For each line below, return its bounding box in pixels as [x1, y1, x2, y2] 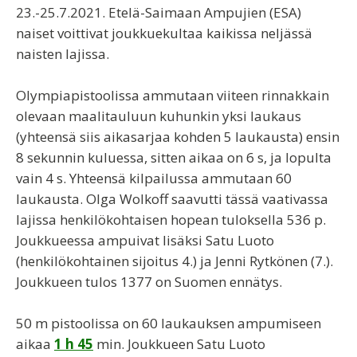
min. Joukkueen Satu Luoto [93, 335, 265, 353]
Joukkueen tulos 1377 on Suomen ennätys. [16, 273, 282, 291]
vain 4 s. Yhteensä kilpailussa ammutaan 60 [16, 169, 292, 187]
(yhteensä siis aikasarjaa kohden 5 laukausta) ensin [16, 127, 339, 146]
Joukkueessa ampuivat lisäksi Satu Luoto [16, 231, 274, 249]
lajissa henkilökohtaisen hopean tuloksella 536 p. [16, 210, 326, 229]
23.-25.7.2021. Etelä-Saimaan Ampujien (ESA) [16, 3, 301, 22]
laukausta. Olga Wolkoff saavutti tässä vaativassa [16, 190, 328, 208]
